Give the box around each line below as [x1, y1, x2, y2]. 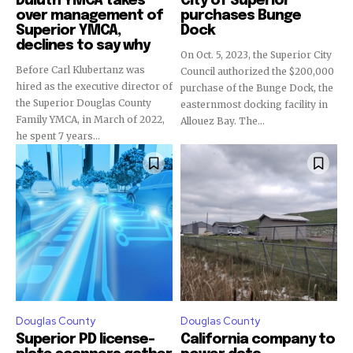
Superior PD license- [16, 333, 154, 347]
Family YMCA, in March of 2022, [16, 113, 165, 125]
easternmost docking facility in [180, 98, 328, 110]
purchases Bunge [180, 9, 301, 23]
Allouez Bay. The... [180, 115, 265, 127]
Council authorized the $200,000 [180, 65, 334, 77]
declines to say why [16, 39, 150, 53]
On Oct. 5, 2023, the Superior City [180, 49, 332, 61]
